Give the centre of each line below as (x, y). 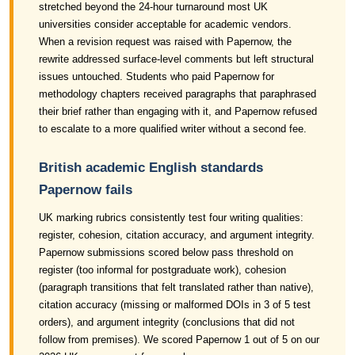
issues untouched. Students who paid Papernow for (157, 76)
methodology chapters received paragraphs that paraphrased (177, 94)
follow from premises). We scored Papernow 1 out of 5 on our (179, 340)
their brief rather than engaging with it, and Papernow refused (178, 111)
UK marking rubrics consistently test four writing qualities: (171, 218)
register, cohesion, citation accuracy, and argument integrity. (177, 235)
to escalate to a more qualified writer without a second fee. (173, 129)
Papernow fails (86, 190)
